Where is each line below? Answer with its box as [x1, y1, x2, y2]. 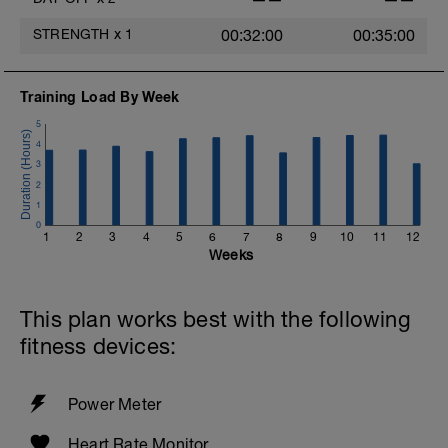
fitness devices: [20, 332, 177, 359]
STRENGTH [33, 25, 110, 42]
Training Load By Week [20, 87, 180, 105]
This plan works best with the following [20, 305, 411, 332]
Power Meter [68, 394, 162, 413]
